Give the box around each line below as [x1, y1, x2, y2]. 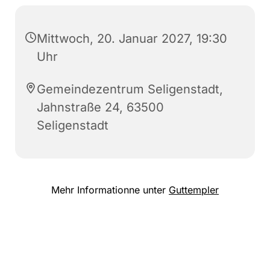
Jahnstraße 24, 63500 [37, 99, 164, 115]
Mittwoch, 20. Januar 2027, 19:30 [37, 31, 227, 46]
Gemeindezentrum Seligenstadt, [37, 81, 223, 96]
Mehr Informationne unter [51, 183, 169, 196]
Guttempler [169, 183, 219, 196]
